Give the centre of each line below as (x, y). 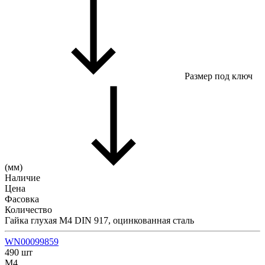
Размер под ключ (219, 76)
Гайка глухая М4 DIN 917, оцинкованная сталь (99, 220)
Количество (28, 209)
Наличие (22, 177)
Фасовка (22, 199)
